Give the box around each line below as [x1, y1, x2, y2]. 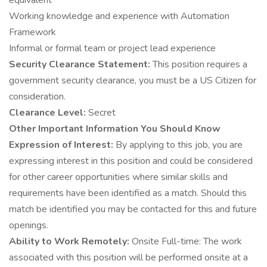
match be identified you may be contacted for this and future [9, 203, 257, 216]
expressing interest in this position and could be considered [9, 154, 253, 167]
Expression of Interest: [9, 138, 116, 151]
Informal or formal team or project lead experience [9, 42, 216, 55]
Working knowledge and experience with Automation [9, 10, 229, 23]
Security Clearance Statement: [9, 58, 153, 71]
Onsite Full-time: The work [132, 235, 242, 248]
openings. [9, 219, 48, 232]
